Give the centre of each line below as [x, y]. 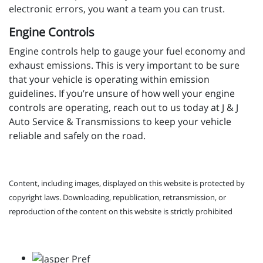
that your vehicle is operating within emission [109, 80]
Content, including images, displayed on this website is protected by [127, 183]
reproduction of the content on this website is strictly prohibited [121, 212]
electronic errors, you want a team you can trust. [117, 9]
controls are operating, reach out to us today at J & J [124, 108]
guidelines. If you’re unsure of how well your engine [122, 94]
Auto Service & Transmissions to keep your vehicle [120, 122]
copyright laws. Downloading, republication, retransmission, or [117, 198]
